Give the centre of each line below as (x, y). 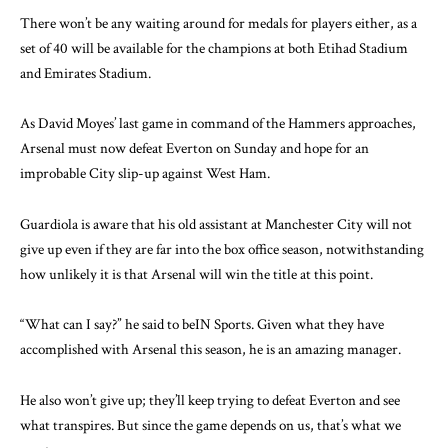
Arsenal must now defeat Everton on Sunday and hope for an (194, 149)
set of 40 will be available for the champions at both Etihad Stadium (214, 48)
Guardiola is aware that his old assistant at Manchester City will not (216, 224)
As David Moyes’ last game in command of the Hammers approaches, (218, 124)
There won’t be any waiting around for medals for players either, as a (218, 23)
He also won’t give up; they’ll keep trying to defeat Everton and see (210, 400)
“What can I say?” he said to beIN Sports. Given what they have (202, 325)
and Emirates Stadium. (85, 73)
